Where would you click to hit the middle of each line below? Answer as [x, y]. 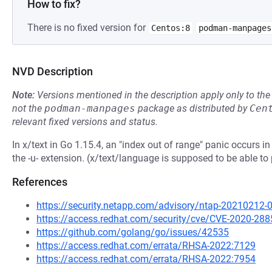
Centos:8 [171, 28]
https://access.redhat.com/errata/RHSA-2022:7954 [146, 259]
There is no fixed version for [88, 28]
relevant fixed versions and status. [85, 122]
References [40, 182]
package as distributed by [192, 108]
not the [28, 108]
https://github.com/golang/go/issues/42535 [133, 232]
